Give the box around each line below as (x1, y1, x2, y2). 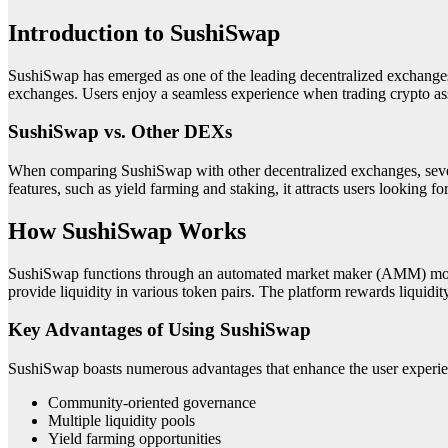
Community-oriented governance (48, 394, 256, 412)
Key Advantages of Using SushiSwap (8, 319, 311, 341)
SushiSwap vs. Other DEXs (8, 121, 232, 143)
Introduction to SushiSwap (8, 19, 280, 46)
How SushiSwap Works (8, 217, 246, 244)
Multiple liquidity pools (48, 412, 195, 430)
